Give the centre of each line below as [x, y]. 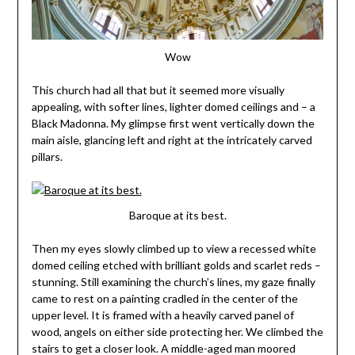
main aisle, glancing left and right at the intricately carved [172, 140]
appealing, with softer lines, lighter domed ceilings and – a [173, 107]
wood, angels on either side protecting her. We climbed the [177, 332]
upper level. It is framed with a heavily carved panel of [162, 315]
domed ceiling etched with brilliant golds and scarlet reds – [176, 265]
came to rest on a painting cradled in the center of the [164, 299]
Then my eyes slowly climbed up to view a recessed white [174, 249]
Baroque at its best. [177, 216]
